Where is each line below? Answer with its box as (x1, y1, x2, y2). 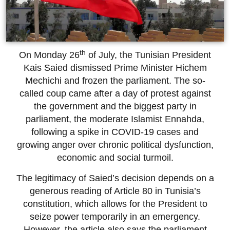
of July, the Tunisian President (86, 50, 211, 61)
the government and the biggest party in (33, 101, 197, 112)
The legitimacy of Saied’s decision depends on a (16, 172, 214, 183)
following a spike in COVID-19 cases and (31, 127, 199, 138)
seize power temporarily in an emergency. (30, 211, 200, 222)
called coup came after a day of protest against (19, 88, 211, 99)
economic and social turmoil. (56, 152, 174, 163)
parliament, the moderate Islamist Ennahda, (26, 114, 204, 125)
